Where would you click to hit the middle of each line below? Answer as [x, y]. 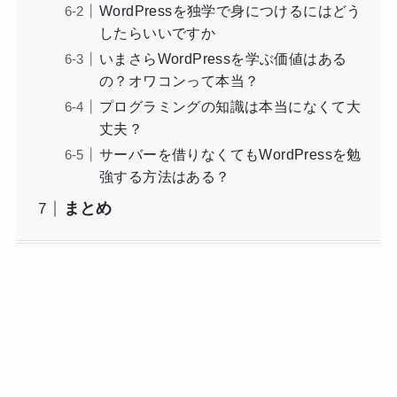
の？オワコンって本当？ [179, 81]
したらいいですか [157, 33]
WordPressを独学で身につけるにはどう [230, 11]
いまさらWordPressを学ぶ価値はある [223, 59]
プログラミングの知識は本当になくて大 [230, 107]
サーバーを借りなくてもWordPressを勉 [230, 155]
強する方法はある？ [164, 177]
